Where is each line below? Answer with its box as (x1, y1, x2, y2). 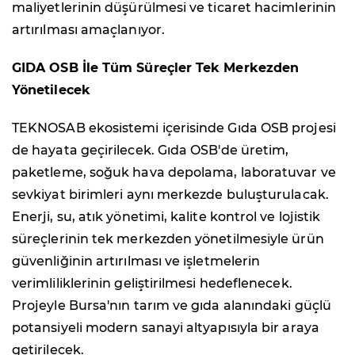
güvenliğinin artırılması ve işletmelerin (12, 254, 261, 269)
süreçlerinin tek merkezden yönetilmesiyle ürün (12, 231, 324, 247)
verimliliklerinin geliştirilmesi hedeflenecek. (12, 276, 292, 292)
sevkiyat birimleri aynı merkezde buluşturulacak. (12, 187, 329, 203)
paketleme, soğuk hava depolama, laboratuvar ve (12, 165, 336, 181)
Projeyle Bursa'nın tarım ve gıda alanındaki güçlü (12, 298, 331, 314)
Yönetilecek (12, 82, 90, 98)
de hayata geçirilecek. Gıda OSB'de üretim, (12, 143, 289, 158)
